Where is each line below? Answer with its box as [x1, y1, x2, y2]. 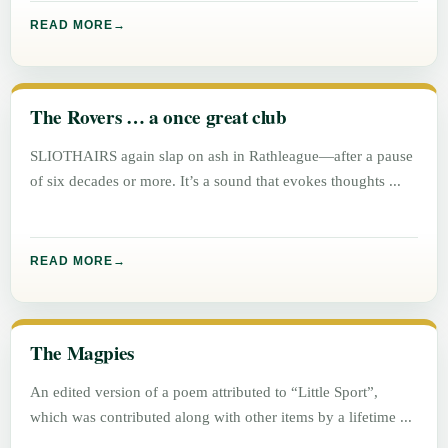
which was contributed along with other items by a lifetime [30, 408, 401, 426]
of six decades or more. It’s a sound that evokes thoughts [30, 172, 390, 190]
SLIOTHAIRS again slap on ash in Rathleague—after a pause [30, 147, 414, 165]
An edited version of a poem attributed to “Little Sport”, [30, 383, 379, 401]
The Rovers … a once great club [30, 103, 287, 132]
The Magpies [30, 339, 134, 368]
